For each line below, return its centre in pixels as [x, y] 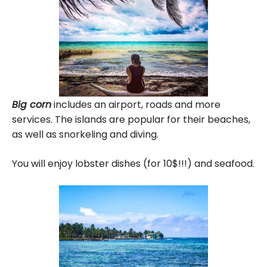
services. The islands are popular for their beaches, [131, 119]
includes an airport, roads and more [136, 104]
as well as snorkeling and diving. [85, 134]
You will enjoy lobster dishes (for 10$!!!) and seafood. [133, 163]
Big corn [32, 104]
